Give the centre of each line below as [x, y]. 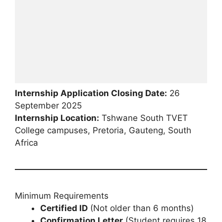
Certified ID [64, 208]
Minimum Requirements [62, 195]
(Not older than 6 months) [141, 208]
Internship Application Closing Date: [91, 93]
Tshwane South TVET [143, 118]
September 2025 [48, 105]
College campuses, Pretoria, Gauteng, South [103, 130]
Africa [27, 142]
